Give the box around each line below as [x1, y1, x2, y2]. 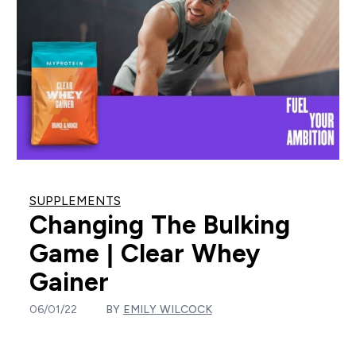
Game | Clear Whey [29, 239, 260, 269]
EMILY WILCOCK [122, 303, 212, 316]
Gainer [29, 268, 109, 297]
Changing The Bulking [29, 211, 290, 240]
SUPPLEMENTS [29, 194, 121, 208]
